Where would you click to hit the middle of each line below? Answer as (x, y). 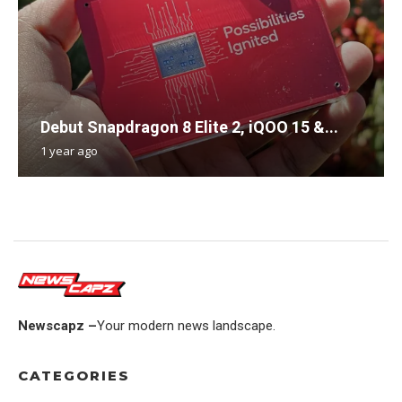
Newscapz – (57, 326)
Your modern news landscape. (186, 326)
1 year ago (69, 150)
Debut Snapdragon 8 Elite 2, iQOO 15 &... (189, 127)
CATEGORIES (74, 376)
